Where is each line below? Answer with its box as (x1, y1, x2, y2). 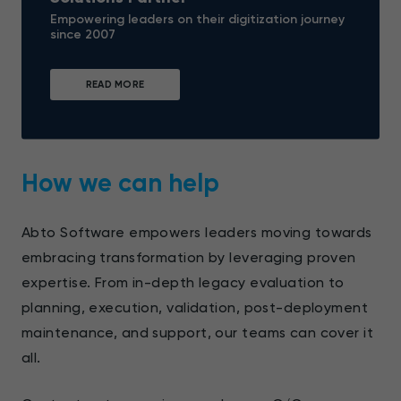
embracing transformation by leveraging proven (21, 248, 356, 266)
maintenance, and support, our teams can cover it (21, 323, 374, 341)
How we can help (21, 167, 219, 198)
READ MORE (85, 78, 145, 90)
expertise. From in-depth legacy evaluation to (21, 273, 345, 291)
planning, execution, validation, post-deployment (21, 298, 369, 316)
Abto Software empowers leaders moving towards (21, 223, 372, 241)
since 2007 (50, 26, 115, 42)
